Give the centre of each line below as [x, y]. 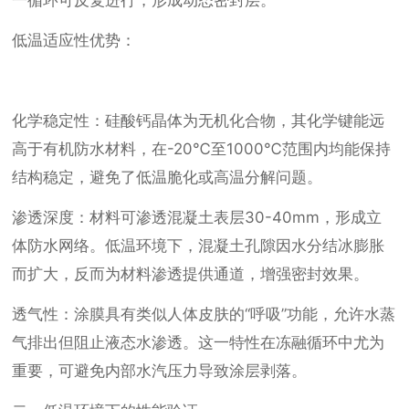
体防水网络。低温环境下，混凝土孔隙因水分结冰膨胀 [199, 246]
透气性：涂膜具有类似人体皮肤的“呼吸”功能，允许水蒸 [204, 315]
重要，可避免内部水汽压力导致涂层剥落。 [160, 371]
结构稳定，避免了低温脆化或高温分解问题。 [168, 178]
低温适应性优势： [74, 41]
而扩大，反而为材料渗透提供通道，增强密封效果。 [191, 274]
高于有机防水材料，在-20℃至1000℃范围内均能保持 [202, 149]
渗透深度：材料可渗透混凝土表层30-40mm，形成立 [197, 218]
